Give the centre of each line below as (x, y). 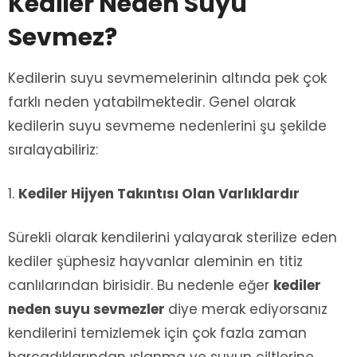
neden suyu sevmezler (88, 310)
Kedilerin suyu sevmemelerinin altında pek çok (167, 78)
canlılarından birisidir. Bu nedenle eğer (141, 286)
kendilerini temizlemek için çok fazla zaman (157, 333)
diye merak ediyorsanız (248, 310)
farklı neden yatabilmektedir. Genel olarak (152, 102)
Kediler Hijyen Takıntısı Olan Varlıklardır (159, 194)
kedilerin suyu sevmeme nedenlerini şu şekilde (167, 126)
